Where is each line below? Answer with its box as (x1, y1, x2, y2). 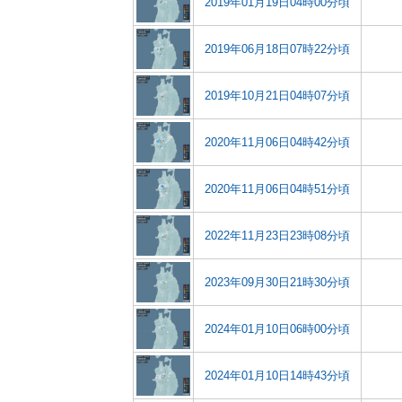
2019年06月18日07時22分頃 (205, 42, 350, 56)
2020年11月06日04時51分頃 (205, 182, 350, 196)
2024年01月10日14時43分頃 (205, 369, 350, 382)
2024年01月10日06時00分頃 (205, 322, 350, 336)
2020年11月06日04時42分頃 (205, 135, 350, 149)
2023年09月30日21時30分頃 (205, 275, 350, 289)
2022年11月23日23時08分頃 (205, 229, 350, 242)
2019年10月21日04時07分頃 (205, 89, 350, 102)
